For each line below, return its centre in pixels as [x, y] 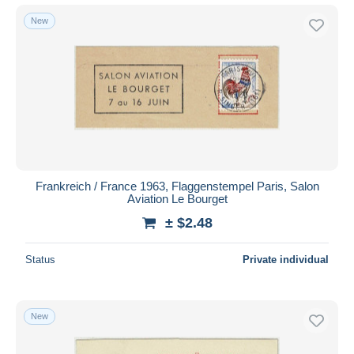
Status [40, 259]
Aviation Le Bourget [177, 198]
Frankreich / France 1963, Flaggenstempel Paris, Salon [177, 186]
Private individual [286, 259]
